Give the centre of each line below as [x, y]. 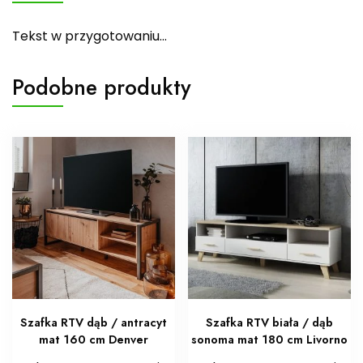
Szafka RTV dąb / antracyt [93, 323]
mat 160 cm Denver [93, 340]
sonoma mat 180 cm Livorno [270, 340]
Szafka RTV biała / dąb [270, 323]
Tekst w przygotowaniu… [90, 36]
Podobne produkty [102, 87]
